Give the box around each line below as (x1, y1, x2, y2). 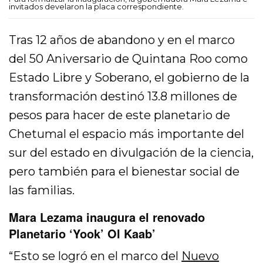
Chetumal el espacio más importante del (9, 127, 245, 141)
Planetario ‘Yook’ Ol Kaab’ (9, 225, 156, 242)
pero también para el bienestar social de (9, 164, 240, 179)
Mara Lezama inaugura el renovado (9, 208, 205, 226)
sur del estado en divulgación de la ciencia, (9, 146, 254, 160)
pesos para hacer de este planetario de (9, 108, 231, 123)
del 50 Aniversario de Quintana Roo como (9, 52, 248, 66)
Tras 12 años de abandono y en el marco (9, 33, 235, 48)
